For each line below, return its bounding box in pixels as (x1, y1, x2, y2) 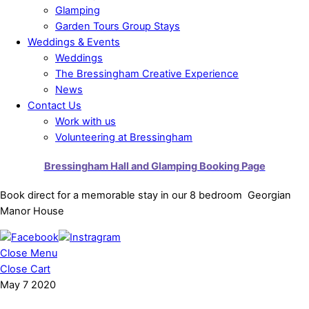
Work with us (55, 114, 116, 128)
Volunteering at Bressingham (55, 130, 192, 143)
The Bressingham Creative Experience (55, 67, 239, 80)
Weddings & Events (28, 35, 120, 48)
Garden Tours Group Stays (55, 19, 180, 32)
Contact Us (28, 99, 81, 112)
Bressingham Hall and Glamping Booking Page (43, 160, 266, 172)
